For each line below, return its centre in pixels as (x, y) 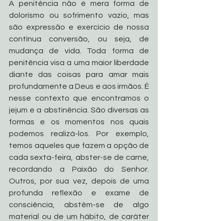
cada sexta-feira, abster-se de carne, (79, 157)
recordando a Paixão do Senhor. (79, 169)
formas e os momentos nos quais (79, 122)
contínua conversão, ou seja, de (79, 39)
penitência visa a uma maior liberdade (79, 62)
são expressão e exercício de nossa (79, 27)
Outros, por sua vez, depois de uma (79, 181)
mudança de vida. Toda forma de (79, 51)
